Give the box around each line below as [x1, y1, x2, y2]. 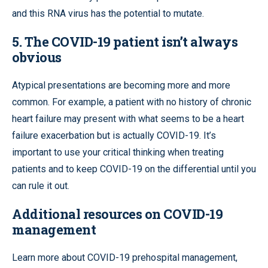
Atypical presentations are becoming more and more [12, 79, 230, 91]
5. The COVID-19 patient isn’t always [12, 32, 237, 50]
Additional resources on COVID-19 [12, 205, 223, 223]
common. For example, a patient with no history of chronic [12, 96, 251, 108]
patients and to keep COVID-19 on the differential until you [12, 163, 256, 175]
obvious [12, 48, 62, 66]
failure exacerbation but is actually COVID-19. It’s [12, 129, 216, 141]
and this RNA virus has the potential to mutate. [12, 7, 204, 19]
